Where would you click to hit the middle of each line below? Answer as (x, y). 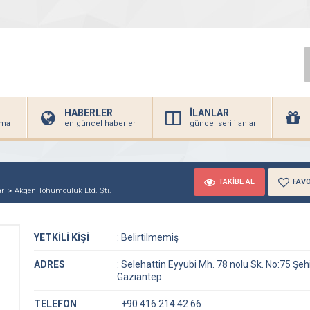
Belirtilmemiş (149, 237)
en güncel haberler (100, 124)
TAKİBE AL (237, 181)
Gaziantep (139, 277)
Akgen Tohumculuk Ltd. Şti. (63, 191)
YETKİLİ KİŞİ (62, 237)
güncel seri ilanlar (223, 124)
